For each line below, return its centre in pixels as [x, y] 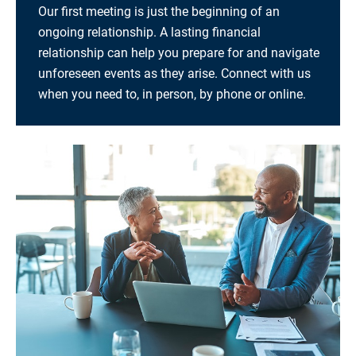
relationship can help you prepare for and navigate [179, 53]
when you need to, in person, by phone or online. [172, 95]
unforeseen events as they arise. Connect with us [174, 74]
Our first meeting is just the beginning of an [159, 12]
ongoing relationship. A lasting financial [149, 33]
